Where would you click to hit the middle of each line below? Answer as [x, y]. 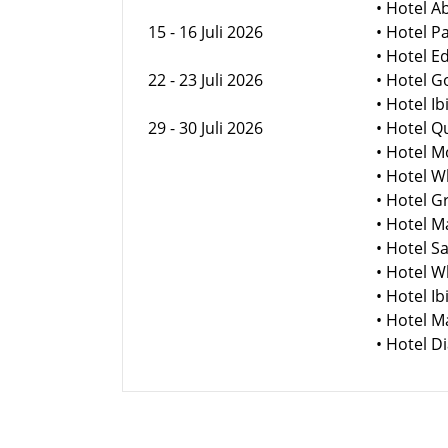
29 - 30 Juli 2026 [205, 127]
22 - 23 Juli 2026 [205, 79]
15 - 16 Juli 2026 [205, 31]
